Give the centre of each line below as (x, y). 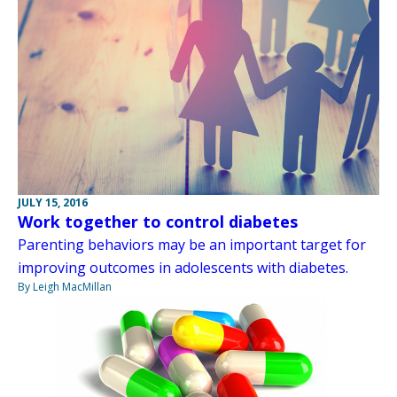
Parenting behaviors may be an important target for (192, 244)
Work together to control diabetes (158, 221)
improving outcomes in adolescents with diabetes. (183, 267)
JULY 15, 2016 (53, 202)
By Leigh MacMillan (65, 286)
